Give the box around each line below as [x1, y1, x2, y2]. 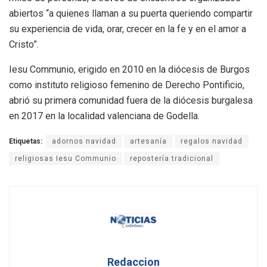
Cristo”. [9, 38, 39, 50]
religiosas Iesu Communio [15, 154, 116, 163]
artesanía [130, 136, 167, 145]
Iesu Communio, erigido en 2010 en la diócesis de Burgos [9, 63, 250, 75]
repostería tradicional [130, 154, 213, 163]
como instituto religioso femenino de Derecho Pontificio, [9, 79, 244, 91]
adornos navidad [52, 136, 116, 145]
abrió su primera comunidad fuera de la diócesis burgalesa [9, 94, 253, 106]
